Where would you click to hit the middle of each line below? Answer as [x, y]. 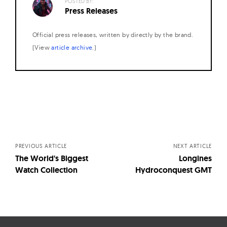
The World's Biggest [52, 158]
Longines [195, 158]
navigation [54, 130]
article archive [72, 47]
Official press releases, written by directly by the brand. [113, 34]
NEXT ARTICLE [192, 146]
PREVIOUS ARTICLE [41, 146]
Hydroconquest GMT [174, 170]
